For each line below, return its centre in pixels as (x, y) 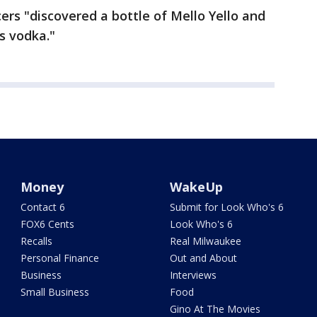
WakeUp (196, 187)
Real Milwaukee (205, 241)
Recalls (37, 241)
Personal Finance (60, 258)
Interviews (193, 275)
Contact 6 (43, 207)
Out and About (203, 258)
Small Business (55, 292)
